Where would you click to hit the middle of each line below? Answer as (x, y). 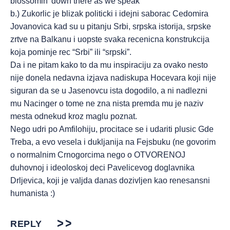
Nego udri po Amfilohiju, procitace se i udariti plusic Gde (112, 129)
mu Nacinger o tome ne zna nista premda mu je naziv (107, 103)
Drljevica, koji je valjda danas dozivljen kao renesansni (110, 180)
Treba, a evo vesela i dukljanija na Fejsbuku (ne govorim (113, 142)
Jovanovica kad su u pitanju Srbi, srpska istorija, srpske (111, 26)
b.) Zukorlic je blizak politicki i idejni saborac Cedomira (109, 14)
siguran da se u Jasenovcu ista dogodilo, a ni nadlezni (109, 91)
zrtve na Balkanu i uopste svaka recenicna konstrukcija (110, 39)
